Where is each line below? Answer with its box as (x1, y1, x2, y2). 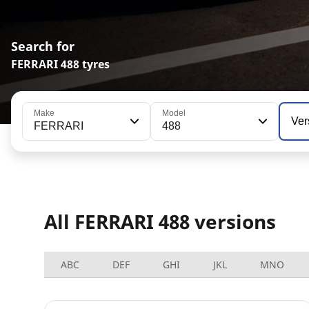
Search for (11, 38, 74, 55)
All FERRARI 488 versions (44, 208, 276, 235)
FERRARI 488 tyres (11, 57, 110, 72)
